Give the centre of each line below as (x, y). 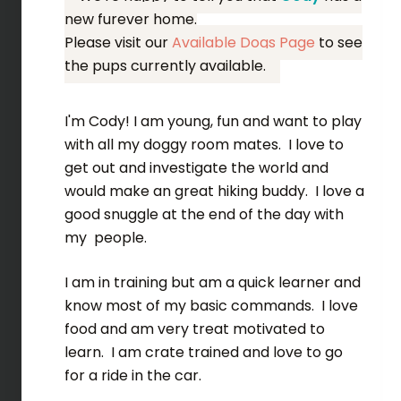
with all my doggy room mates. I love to (204, 145)
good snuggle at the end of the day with (204, 215)
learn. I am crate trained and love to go (203, 353)
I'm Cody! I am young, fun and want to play (213, 122)
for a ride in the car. (132, 376)
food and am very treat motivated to (194, 329)
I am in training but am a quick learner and (212, 283)
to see (338, 43)
